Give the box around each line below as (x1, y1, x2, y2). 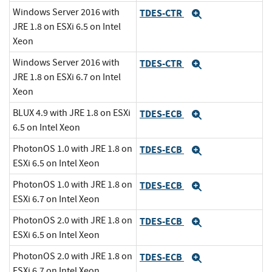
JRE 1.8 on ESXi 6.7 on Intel (13, 71, 121, 84)
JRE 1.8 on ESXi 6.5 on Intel (13, 21, 121, 33)
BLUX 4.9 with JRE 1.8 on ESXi (13, 107, 131, 120)
